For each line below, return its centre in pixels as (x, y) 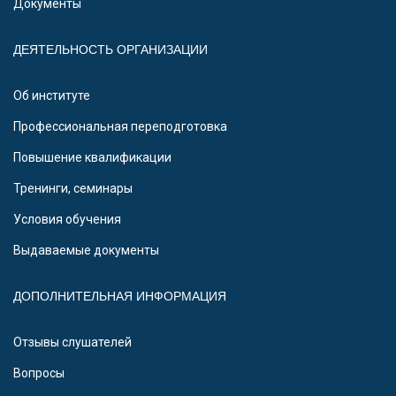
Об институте (52, 96)
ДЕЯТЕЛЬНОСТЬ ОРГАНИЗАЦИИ (110, 50)
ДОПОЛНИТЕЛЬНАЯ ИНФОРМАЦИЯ (120, 297)
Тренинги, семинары (73, 189)
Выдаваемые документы (86, 251)
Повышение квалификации (92, 158)
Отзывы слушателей (72, 343)
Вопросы (39, 373)
